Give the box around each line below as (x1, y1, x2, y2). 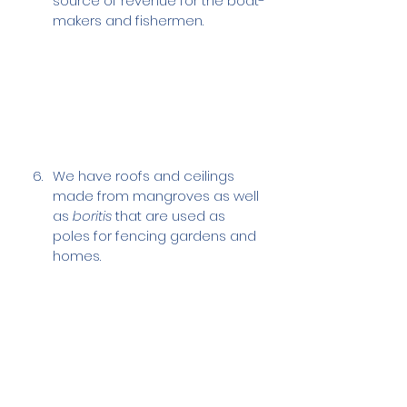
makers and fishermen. (53, 10, 203, 30)
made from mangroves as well (53, 185, 263, 205)
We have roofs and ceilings (53, 165, 238, 185)
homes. (53, 245, 101, 265)
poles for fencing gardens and (53, 225, 260, 245)
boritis (73, 205, 112, 225)
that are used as (112, 205, 229, 225)
